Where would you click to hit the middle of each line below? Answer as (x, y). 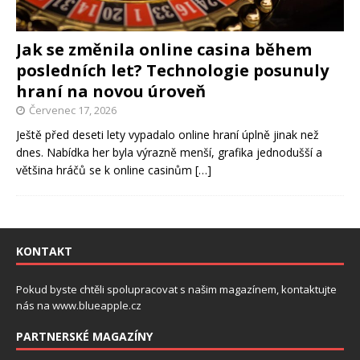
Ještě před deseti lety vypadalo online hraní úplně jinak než (168, 134)
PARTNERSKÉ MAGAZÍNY (84, 336)
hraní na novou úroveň (111, 91)
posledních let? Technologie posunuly (172, 70)
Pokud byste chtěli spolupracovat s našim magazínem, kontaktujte (176, 289)
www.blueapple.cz (97, 305)
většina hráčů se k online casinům (106, 170)
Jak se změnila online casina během (164, 49)
